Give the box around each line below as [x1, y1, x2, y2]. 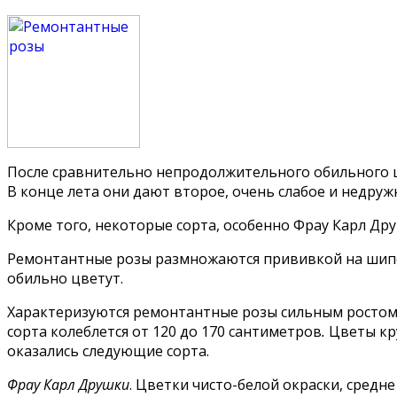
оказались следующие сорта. [7, 340, 209, 361]
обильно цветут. [7, 268, 123, 288]
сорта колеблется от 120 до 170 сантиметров [7, 321, 322, 341]
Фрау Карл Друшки [7, 374, 129, 394]
